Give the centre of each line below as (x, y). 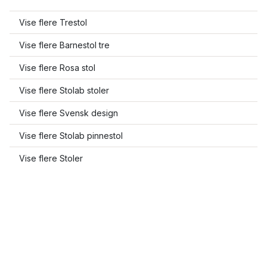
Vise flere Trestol (53, 22)
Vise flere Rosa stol (57, 68)
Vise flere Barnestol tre (64, 45)
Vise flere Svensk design (69, 113)
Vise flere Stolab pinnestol (71, 136)
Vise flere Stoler (51, 158)
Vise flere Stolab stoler (64, 90)
